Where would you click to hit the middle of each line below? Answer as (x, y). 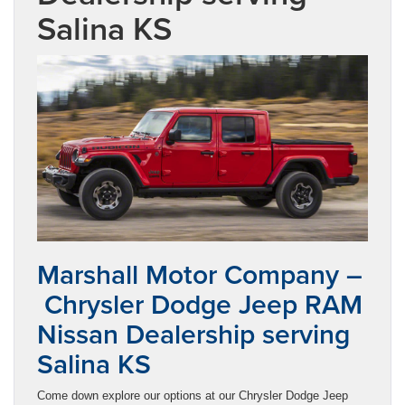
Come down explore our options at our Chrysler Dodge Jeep (193, 395)
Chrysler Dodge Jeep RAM (200, 304)
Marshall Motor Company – (200, 274)
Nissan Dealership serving (193, 334)
